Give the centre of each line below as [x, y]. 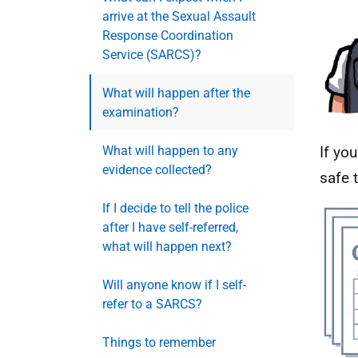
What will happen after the [176, 93]
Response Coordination [168, 36]
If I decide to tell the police [175, 208]
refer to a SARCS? [152, 304]
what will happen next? [167, 247]
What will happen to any [170, 151]
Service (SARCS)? [152, 55]
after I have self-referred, [170, 227]
